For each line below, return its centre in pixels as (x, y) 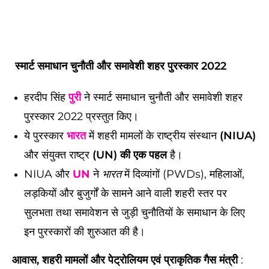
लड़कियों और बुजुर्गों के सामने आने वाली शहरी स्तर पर (125, 193)
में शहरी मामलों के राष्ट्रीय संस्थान (153, 136)
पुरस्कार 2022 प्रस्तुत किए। (83, 116)
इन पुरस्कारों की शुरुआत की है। (86, 232)
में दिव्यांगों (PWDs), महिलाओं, (183, 174)
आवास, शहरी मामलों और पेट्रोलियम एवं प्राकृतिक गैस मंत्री (125, 260)
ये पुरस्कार (45, 136)
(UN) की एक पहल (130, 155)
